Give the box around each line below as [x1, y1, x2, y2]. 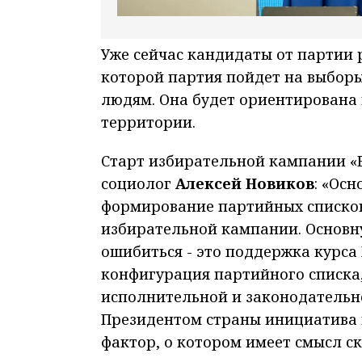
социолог [101, 174, 175, 194]
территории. [101, 112, 204, 133]
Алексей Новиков [175, 174, 314, 194]
